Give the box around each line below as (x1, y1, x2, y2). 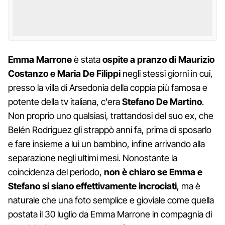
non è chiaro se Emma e (104, 166, 202, 177)
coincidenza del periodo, (8, 166, 104, 177)
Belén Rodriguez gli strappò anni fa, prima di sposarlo (8, 124, 211, 135)
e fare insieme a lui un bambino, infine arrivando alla (8, 138, 205, 149)
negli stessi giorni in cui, (121, 68, 213, 79)
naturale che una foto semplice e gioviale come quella (8, 194, 214, 205)
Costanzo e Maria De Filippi (8, 68, 121, 79)
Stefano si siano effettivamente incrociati (8, 180, 177, 191)
